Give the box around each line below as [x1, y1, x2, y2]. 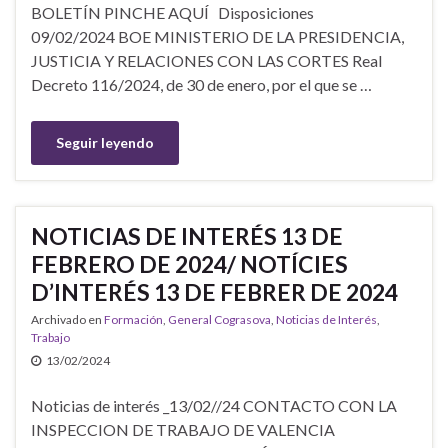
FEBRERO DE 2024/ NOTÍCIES [31, 249, 348, 278]
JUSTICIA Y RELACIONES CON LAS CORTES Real [31, 50, 382, 70]
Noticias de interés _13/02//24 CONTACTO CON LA [31, 395, 397, 415]
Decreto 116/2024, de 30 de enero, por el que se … [31, 74, 372, 94]
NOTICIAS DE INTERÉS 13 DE [31, 221, 343, 250]
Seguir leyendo [56, 133, 154, 151]
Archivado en [31, 311, 104, 327]
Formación [104, 311, 163, 327]
